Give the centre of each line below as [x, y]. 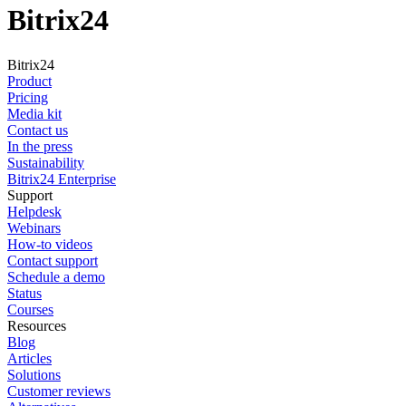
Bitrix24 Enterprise [62, 179]
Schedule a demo [56, 276]
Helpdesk [34, 211]
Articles [29, 358]
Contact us [38, 130]
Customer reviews [59, 391]
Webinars [34, 227]
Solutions [34, 374]
